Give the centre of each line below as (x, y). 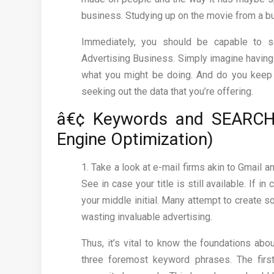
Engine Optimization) (135, 139)
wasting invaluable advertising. (147, 217)
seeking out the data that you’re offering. (167, 92)
